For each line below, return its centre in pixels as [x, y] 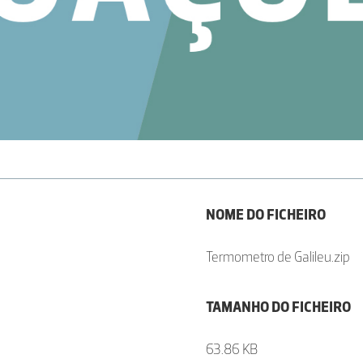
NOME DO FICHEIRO [266, 215]
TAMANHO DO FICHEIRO [278, 307]
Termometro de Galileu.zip [278, 257]
